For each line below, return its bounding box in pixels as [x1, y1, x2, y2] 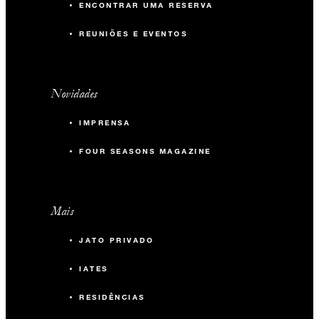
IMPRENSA [79, 118, 131, 128]
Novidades [51, 86, 98, 102]
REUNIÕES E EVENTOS [79, 29, 188, 39]
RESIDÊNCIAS [79, 293, 145, 303]
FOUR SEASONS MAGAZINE [79, 147, 211, 157]
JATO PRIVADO [79, 236, 155, 246]
